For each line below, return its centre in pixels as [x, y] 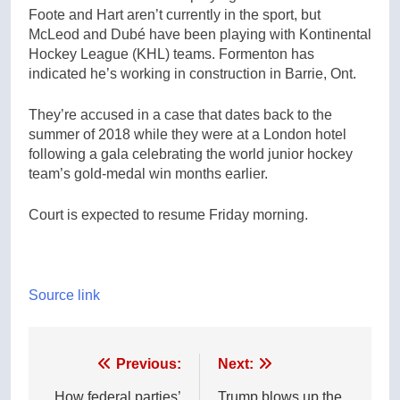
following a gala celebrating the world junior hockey [191, 154]
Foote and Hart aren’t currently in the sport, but [175, 14]
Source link [64, 295]
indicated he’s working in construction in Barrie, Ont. [194, 73]
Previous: [149, 363]
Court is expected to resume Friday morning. [168, 214]
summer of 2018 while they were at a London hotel [187, 134]
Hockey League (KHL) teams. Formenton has [171, 54]
